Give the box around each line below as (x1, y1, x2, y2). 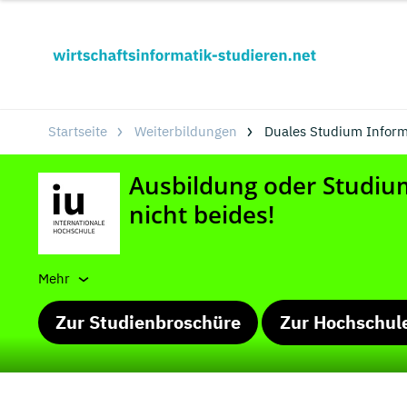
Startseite (47, 123, 107, 140)
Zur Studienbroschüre (55, 310, 241, 334)
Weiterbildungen (134, 123, 237, 140)
